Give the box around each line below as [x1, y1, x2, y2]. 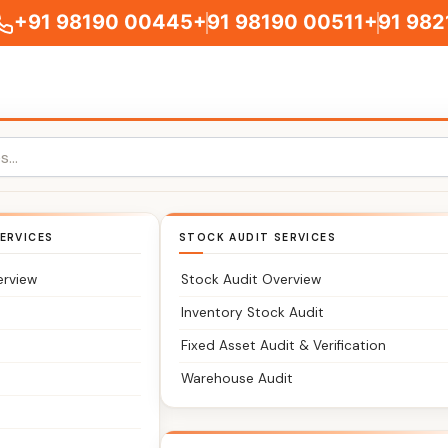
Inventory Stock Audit [181, 304, 325, 321]
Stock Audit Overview [181, 271, 322, 288]
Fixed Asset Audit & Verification [181, 337, 387, 354]
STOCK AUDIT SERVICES [179, 231, 337, 244]
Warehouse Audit [181, 370, 294, 387]
